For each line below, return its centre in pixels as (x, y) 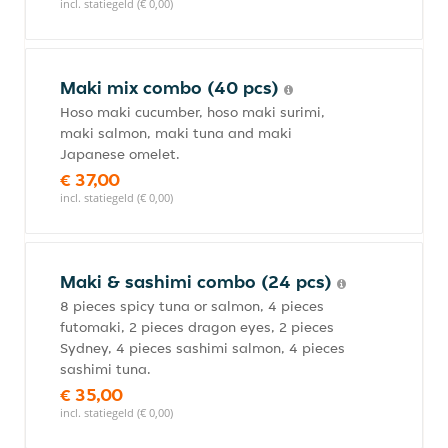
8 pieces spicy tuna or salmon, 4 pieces (192, 306)
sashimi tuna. (105, 369)
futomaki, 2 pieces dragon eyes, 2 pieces (197, 327)
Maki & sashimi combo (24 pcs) (198, 281)
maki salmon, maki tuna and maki (176, 133)
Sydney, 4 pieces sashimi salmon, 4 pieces (202, 348)
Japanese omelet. (120, 154)
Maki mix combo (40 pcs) (172, 87)
